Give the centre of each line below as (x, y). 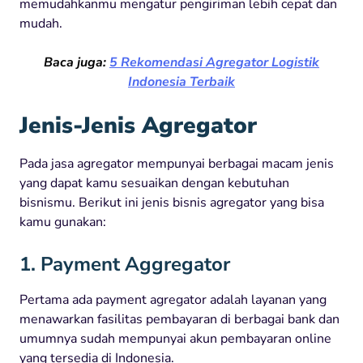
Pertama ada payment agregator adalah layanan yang (173, 299)
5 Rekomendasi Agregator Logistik (214, 62)
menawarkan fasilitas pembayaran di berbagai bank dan (179, 319)
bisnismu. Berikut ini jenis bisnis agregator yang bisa (172, 202)
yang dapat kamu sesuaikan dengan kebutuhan (154, 183)
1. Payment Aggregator (125, 264)
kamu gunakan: (63, 222)
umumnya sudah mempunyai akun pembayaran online (175, 338)
